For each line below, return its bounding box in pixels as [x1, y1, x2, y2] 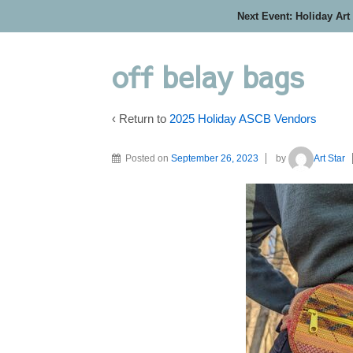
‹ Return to [112, 112, 169, 125]
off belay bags [112, 56, 304, 97]
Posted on [125, 152, 171, 164]
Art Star [314, 152, 345, 164]
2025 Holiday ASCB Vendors [169, 112, 317, 125]
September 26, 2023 [171, 152, 258, 164]
